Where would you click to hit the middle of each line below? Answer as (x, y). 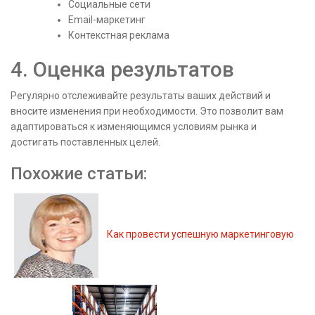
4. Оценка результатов (122, 69)
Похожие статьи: (79, 173)
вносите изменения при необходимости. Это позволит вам (147, 111)
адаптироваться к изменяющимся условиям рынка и (134, 126)
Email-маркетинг (107, 19)
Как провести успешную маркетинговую (200, 234)
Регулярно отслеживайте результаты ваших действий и (141, 95)
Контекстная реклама (119, 35)
